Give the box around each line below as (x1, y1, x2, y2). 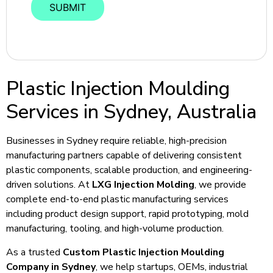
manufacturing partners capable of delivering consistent (6, 149, 242, 163)
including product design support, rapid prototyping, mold (6, 207, 249, 221)
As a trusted (6, 245, 63, 259)
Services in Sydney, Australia (6, 99, 257, 126)
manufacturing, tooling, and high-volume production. (6, 222, 224, 236)
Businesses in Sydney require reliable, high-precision (6, 134, 227, 148)
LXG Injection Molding (92, 178, 194, 192)
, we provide (194, 178, 246, 192)
